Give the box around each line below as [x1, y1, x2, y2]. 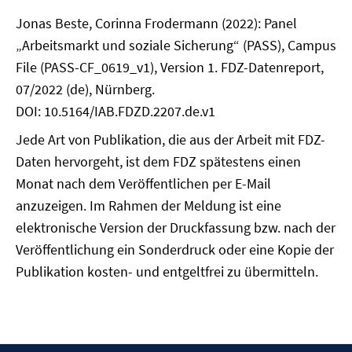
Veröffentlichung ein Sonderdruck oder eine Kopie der [16, 240, 334, 258]
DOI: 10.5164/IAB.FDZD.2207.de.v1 [16, 102, 215, 120]
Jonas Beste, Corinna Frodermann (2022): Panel [16, 14, 297, 32]
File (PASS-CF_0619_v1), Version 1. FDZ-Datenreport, [16, 58, 324, 76]
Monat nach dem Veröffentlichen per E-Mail [16, 174, 271, 192]
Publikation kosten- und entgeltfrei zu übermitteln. [16, 262, 318, 280]
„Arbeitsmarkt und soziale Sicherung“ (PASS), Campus [16, 36, 336, 54]
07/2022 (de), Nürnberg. [16, 80, 155, 98]
